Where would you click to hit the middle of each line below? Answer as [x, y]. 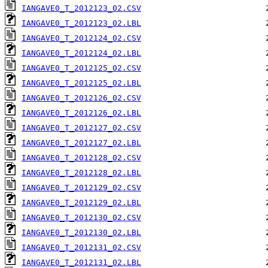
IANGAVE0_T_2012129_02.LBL [81, 203]
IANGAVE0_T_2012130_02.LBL [81, 233]
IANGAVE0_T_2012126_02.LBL [81, 113]
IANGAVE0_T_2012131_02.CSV [81, 248]
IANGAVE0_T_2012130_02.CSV [81, 218]
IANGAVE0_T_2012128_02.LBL [81, 173]
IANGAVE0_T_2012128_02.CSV [81, 158]
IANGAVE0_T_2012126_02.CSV [81, 98]
